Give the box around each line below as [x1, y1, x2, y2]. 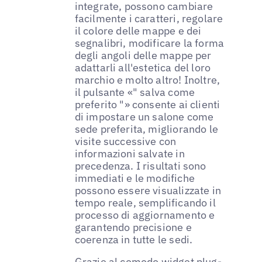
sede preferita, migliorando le [74, 122, 219, 136]
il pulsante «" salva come [74, 85, 195, 99]
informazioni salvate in [74, 147, 185, 161]
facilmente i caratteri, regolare [74, 12, 223, 26]
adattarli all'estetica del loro [74, 61, 211, 75]
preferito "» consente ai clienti [74, 98, 220, 112]
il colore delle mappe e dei [74, 24, 202, 38]
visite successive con [74, 135, 177, 149]
